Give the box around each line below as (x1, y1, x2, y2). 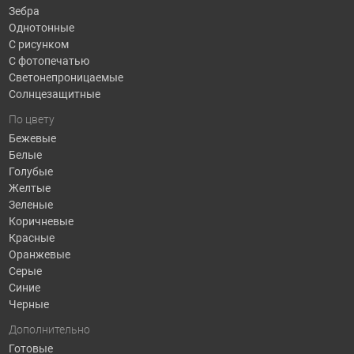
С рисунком (8, 38, 69, 51)
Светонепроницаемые (8, 71, 123, 85)
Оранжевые (8, 248, 70, 262)
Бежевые (8, 132, 56, 145)
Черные (8, 298, 49, 311)
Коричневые (8, 215, 73, 228)
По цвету (8, 112, 55, 126)
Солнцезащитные (8, 88, 100, 101)
